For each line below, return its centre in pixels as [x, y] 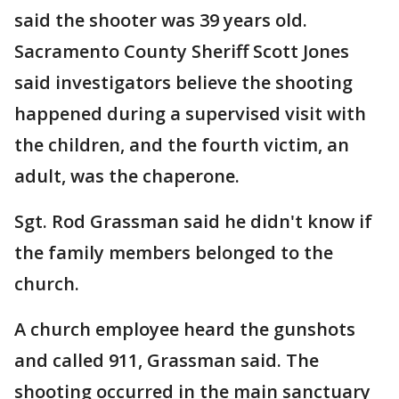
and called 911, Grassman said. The [167, 360]
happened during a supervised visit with [190, 114]
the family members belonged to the [174, 252]
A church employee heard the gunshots [185, 329]
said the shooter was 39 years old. [161, 20]
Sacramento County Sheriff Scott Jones [182, 51]
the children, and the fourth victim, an [182, 145]
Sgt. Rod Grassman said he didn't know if [193, 221]
